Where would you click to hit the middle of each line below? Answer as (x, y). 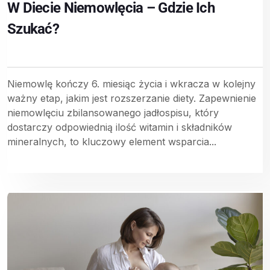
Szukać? (33, 29)
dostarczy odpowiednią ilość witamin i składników (120, 127)
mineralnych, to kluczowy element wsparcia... (112, 141)
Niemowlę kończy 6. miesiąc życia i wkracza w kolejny (131, 83)
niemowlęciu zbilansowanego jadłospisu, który (113, 112)
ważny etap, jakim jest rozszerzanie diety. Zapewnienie (132, 98)
